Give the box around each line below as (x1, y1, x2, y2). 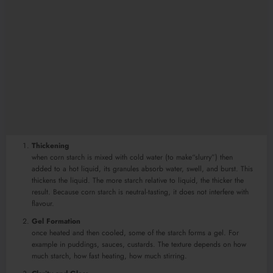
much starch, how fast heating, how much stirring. (32, 250, 187, 261)
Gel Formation (32, 215, 80, 227)
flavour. (32, 197, 54, 209)
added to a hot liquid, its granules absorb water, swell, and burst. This (32, 163, 253, 174)
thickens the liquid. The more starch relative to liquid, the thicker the (32, 174, 244, 186)
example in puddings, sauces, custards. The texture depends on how (32, 238, 246, 250)
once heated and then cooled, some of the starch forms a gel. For (32, 227, 239, 238)
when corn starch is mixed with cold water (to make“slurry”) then (32, 151, 233, 163)
